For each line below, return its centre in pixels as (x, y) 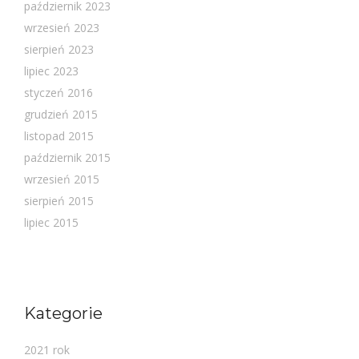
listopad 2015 (59, 135)
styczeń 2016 (58, 92)
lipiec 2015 (51, 222)
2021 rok (47, 349)
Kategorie (63, 313)
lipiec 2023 (51, 71)
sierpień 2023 (59, 49)
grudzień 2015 (61, 114)
